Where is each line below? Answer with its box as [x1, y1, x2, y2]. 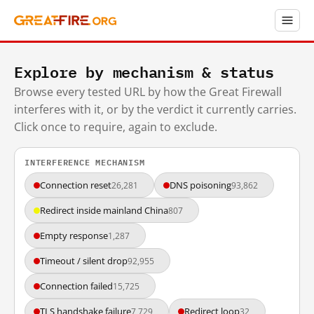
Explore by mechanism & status [14, 59, 274, 84]
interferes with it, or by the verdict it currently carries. [14, 102, 296, 117]
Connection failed [40, 280, 113, 292]
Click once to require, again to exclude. [14, 119, 217, 135]
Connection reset [40, 179, 111, 191]
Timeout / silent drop [40, 254, 128, 267]
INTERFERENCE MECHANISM [25, 155, 145, 169]
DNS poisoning [170, 179, 231, 191]
